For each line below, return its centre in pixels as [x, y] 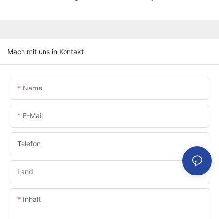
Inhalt [32, 199]
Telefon [29, 143]
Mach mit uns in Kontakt [45, 51]
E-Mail [33, 115]
